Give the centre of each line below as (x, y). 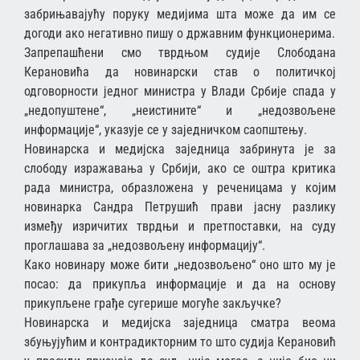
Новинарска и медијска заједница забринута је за (180, 149)
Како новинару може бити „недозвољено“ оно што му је (180, 264)
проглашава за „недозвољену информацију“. (145, 245)
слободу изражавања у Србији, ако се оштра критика (180, 168)
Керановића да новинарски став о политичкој (180, 72)
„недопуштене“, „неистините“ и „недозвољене (180, 110)
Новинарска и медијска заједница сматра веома (180, 322)
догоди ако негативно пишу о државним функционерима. (180, 33)
